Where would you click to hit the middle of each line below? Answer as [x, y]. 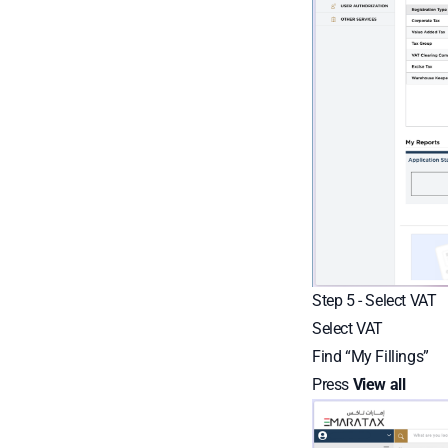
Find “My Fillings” [370, 357]
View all [379, 385]
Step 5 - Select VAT [374, 301]
